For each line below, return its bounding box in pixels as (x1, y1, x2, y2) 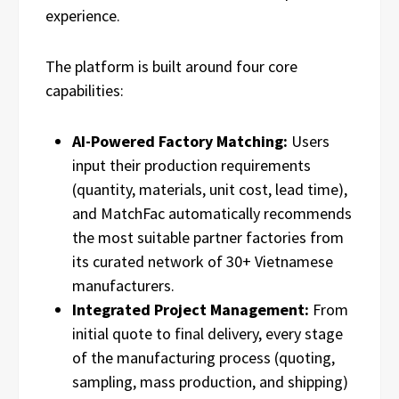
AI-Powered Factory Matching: (72, 131, 288, 152)
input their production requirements (72, 155, 311, 176)
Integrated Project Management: (72, 299, 309, 321)
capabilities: (45, 80, 124, 102)
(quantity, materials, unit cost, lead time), (72, 179, 347, 200)
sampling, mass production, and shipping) (72, 371, 348, 393)
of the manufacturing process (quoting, (72, 347, 335, 369)
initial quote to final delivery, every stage (72, 323, 343, 345)
